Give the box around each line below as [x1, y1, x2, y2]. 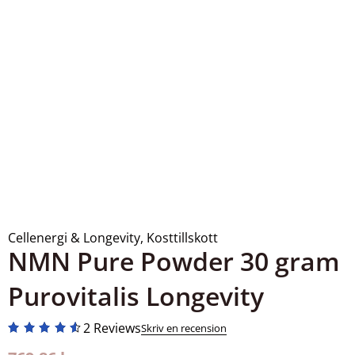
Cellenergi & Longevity [8, 229, 140, 247]
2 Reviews [83, 319, 142, 338]
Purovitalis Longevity [8, 279, 264, 314]
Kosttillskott [147, 229, 218, 247]
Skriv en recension [141, 321, 227, 336]
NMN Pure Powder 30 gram [8, 244, 340, 279]
